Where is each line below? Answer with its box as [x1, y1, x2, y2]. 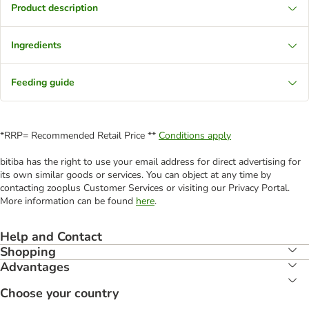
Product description [11, 1, 98, 14]
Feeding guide [11, 76, 74, 89]
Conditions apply [159, 129, 231, 142]
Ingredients [11, 39, 61, 52]
